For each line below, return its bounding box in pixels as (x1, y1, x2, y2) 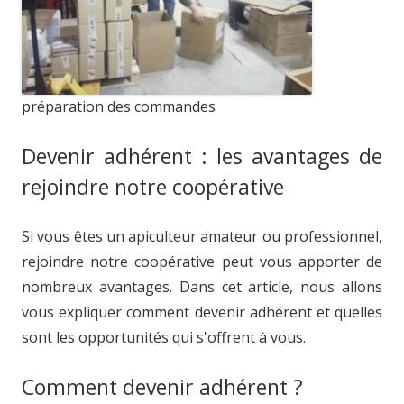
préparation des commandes (22, 96, 216, 116)
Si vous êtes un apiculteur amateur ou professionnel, (22, 226, 382, 246)
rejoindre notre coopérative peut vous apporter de (22, 252, 382, 271)
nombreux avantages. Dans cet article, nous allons (22, 277, 382, 297)
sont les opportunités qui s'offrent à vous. (22, 327, 306, 347)
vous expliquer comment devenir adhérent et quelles (22, 302, 382, 322)
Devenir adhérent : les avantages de (22, 142, 382, 170)
